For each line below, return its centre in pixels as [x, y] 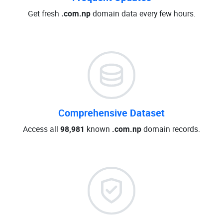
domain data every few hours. [143, 13]
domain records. [171, 129]
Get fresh [44, 13]
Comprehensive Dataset [111, 113]
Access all [42, 129]
